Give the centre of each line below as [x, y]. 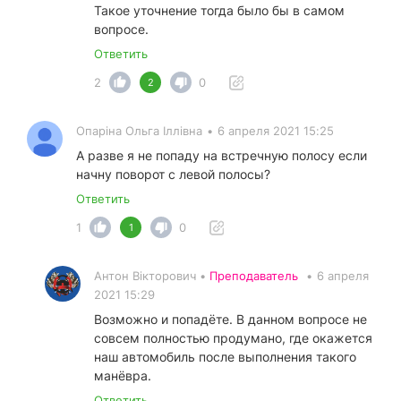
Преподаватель [254, 276]
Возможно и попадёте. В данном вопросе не [230, 320]
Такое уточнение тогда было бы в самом [219, 11]
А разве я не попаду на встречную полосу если [222, 156]
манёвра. [123, 376]
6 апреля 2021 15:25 [276, 131]
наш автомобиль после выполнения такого [225, 357]
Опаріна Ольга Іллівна [139, 131]
